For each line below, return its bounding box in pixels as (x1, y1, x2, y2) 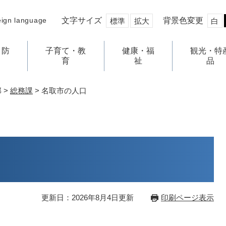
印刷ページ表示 (161, 193, 214, 202)
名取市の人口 (41, 86, 87, 95)
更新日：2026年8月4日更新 (41, 193, 134, 202)
